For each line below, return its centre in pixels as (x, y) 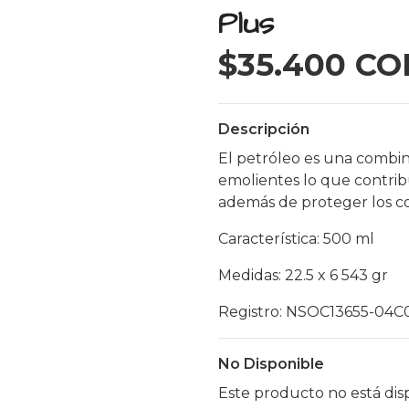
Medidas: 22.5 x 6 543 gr (305, 275)
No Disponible (271, 364)
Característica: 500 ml (298, 239)
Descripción (264, 129)
